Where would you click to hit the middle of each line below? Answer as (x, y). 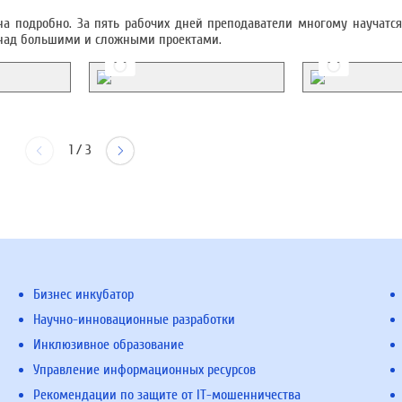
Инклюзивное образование (109, 345)
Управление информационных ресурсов (145, 370)
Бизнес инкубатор (84, 294)
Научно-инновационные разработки (135, 319)
